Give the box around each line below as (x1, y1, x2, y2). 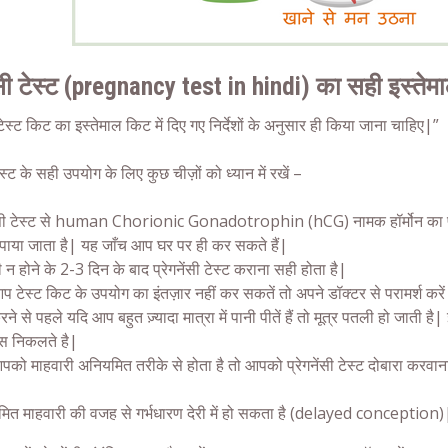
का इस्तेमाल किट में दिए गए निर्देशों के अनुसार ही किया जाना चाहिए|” (51, 114, 439, 137)
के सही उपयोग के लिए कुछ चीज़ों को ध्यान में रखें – (16, 162, 302, 185)
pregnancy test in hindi (72, 72, 301, 102)
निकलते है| (8, 330, 82, 353)
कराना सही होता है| (230, 258, 347, 281)
